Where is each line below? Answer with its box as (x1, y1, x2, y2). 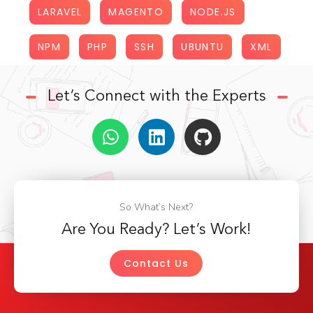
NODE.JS (190, 5, 236, 20)
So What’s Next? (119, 201, 194, 214)
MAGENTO (108, 5, 164, 20)
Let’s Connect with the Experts (43, 89, 270, 105)
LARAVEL (37, 5, 82, 20)
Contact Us (124, 256, 189, 271)
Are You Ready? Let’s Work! (61, 222, 252, 238)
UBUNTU (181, 40, 224, 54)
